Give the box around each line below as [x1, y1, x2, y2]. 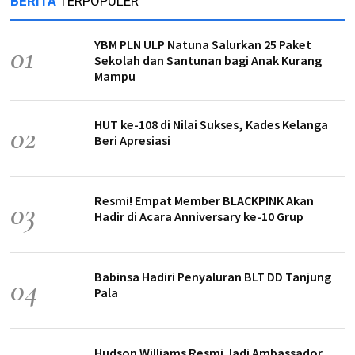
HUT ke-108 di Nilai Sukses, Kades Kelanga [94, 116, 328, 132]
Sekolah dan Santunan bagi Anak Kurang [94, 52, 322, 68]
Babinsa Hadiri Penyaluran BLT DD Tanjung [94, 269, 331, 284]
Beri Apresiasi [94, 132, 170, 148]
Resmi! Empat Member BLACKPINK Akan [94, 193, 314, 208]
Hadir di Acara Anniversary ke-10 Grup [94, 208, 303, 224]
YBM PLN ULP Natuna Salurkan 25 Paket [94, 36, 311, 52]
